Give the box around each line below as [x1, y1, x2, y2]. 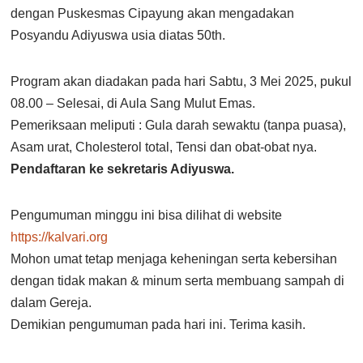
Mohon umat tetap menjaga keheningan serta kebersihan [11, 252, 338, 267]
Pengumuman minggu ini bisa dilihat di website [11, 208, 283, 223]
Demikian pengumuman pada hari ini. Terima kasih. [11, 318, 306, 332]
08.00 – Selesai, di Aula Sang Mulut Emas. [11, 96, 256, 111]
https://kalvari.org [11, 230, 109, 245]
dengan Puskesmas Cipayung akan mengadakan [11, 6, 295, 21]
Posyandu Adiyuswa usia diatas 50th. [11, 28, 226, 43]
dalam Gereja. [11, 296, 92, 310]
